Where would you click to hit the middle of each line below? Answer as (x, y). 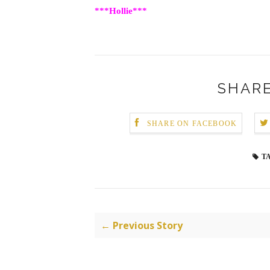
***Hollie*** (121, 11)
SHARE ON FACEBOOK (192, 124)
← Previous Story (142, 225)
